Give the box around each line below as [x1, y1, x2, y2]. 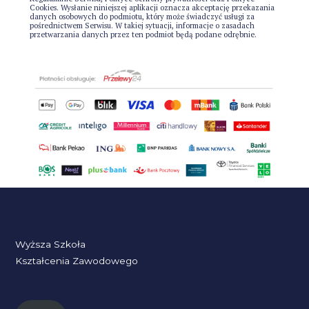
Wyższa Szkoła [15, 238, 86, 250]
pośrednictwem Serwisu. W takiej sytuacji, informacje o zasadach [29, 20, 255, 30]
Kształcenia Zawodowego [15, 255, 139, 266]
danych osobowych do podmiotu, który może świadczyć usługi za [29, 11, 255, 21]
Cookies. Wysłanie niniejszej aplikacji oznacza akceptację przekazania [29, 2, 275, 12]
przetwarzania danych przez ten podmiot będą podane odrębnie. [29, 29, 257, 39]
